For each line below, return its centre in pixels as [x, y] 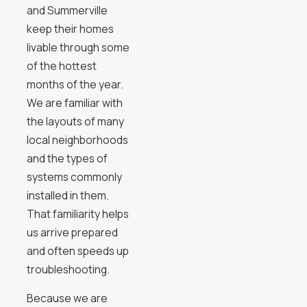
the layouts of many [75, 121]
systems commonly [74, 176]
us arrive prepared [72, 232]
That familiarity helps [77, 213]
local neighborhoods [77, 139]
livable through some [78, 47]
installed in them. [67, 195]
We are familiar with [74, 102]
